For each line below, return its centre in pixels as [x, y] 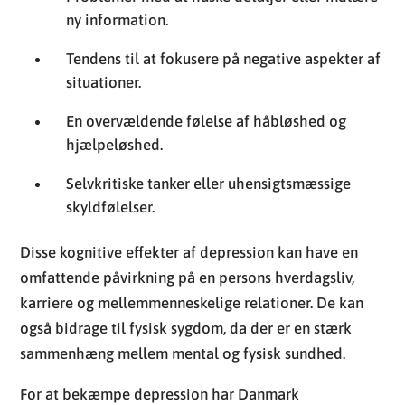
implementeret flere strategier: [124, 302]
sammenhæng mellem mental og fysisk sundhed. [183, 236]
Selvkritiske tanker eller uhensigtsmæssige [209, 66]
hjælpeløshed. [115, 28]
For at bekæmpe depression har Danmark [160, 277]
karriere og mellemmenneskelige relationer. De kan [192, 186]
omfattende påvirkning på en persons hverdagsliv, [188, 160]
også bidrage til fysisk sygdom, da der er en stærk [186, 211]
